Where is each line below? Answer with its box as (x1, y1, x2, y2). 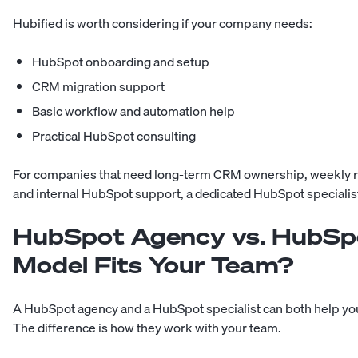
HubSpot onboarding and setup (32, 51, 209, 73)
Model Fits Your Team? (13, 250, 293, 280)
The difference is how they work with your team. (13, 317, 281, 339)
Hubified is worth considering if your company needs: (13, 13, 312, 34)
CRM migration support (32, 76, 165, 97)
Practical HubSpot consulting (32, 125, 196, 147)
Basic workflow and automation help (32, 101, 235, 122)
